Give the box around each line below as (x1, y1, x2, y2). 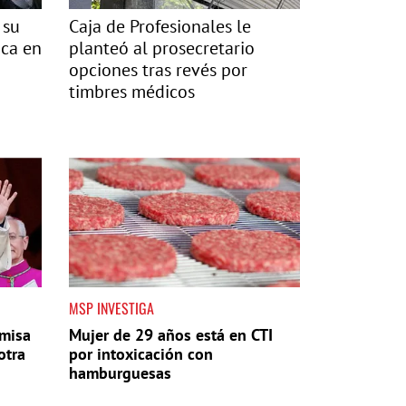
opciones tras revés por (69, 58, 247, 82)
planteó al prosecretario (69, 36, 255, 60)
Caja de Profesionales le (69, 14, 251, 38)
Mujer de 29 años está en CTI (69, 324, 273, 346)
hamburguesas (69, 362, 171, 384)
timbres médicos (69, 80, 195, 103)
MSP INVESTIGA (69, 297, 154, 320)
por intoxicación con (69, 343, 213, 365)
